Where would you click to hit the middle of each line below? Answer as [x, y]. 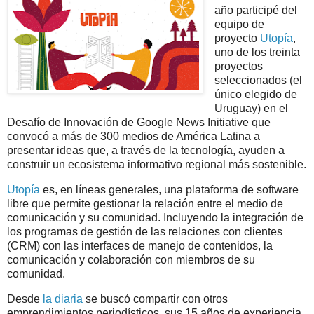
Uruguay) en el [251, 108]
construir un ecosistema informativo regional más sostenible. [157, 164]
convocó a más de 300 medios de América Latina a [134, 136]
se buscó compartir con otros [155, 299]
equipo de [239, 24]
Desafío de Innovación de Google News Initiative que [139, 122]
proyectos [238, 66]
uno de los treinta [257, 52]
